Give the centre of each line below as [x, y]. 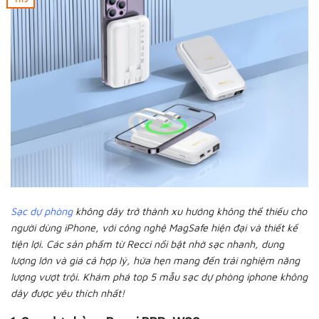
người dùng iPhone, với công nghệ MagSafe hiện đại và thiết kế [154, 227]
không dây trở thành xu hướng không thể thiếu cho [191, 211]
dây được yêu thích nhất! [68, 293]
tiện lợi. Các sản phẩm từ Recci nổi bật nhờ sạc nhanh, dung [147, 244]
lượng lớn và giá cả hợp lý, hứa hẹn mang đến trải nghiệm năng [155, 260]
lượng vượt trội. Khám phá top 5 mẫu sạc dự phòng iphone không [159, 276]
